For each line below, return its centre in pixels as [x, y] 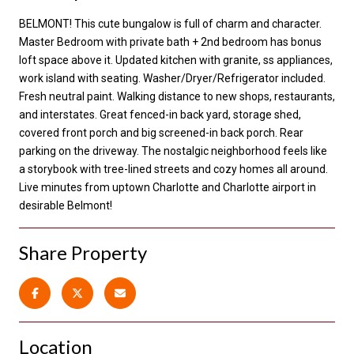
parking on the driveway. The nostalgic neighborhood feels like [173, 151]
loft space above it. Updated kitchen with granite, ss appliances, [176, 60]
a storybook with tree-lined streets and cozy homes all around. [173, 169]
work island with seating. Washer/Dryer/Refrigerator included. [172, 78]
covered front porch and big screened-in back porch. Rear [161, 132]
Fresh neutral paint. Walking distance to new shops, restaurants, [177, 96]
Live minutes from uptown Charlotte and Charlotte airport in [168, 187]
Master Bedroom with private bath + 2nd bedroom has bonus [170, 41]
